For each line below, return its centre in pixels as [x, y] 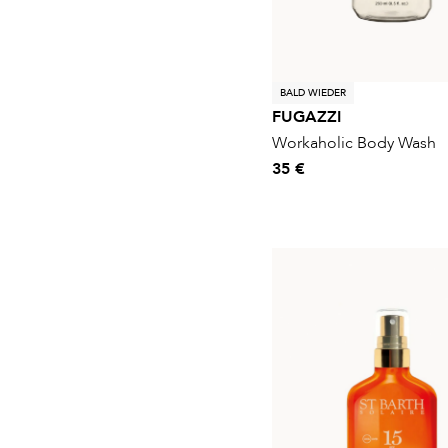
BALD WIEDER [313, 92]
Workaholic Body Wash [354, 142]
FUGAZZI [306, 116]
